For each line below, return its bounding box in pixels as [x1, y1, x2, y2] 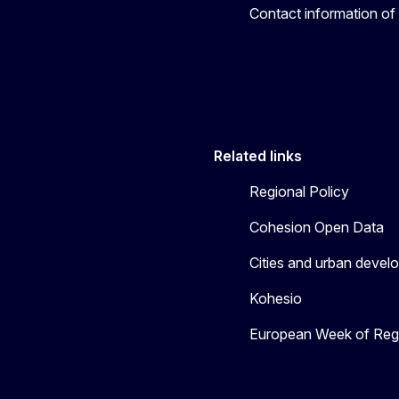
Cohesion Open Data [249, 217, 384, 236]
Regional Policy [249, 182, 349, 200]
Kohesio [249, 289, 302, 307]
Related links [214, 146, 302, 165]
